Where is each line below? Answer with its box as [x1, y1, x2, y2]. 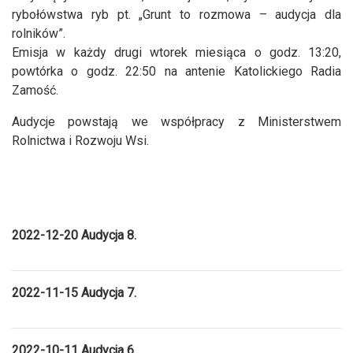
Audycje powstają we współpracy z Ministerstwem [12, 113, 341, 129]
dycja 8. [95, 227, 136, 243]
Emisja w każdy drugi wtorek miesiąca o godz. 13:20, [12, 44, 341, 60]
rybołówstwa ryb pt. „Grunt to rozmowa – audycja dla [12, 6, 341, 22]
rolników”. [12, 25, 65, 41]
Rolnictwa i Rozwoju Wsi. [12, 132, 149, 148]
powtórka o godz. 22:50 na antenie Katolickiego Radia [12, 63, 341, 79]
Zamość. [12, 82, 58, 98]
